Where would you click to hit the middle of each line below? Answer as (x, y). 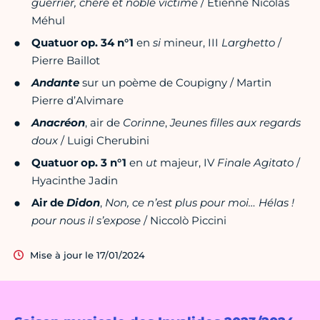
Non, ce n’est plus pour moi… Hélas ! (198, 203)
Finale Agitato (255, 163)
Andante (55, 83)
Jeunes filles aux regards (235, 123)
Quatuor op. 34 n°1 (82, 43)
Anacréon (58, 123)
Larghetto (248, 43)
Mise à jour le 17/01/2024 (87, 255)
